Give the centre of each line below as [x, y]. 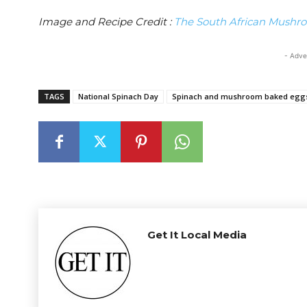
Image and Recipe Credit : [106, 22]
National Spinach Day [118, 96]
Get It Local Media [197, 235]
